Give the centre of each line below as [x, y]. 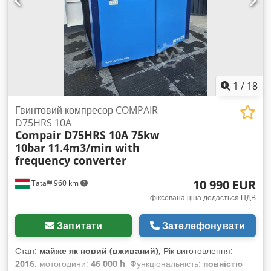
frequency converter [71, 161]
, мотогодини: [63, 264]
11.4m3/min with [94, 148]
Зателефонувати [204, 226]
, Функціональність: [164, 264]
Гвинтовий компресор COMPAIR [87, 110]
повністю [223, 264]
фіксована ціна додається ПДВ [203, 198]
